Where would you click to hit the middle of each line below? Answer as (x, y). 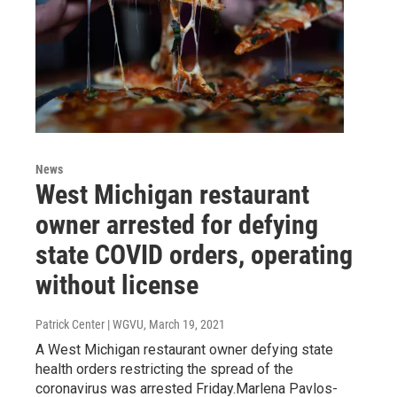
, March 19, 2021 (184, 324)
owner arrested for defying (177, 224)
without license (117, 284)
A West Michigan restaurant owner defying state (184, 349)
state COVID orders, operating (194, 254)
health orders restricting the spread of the (164, 369)
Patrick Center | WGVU (90, 324)
